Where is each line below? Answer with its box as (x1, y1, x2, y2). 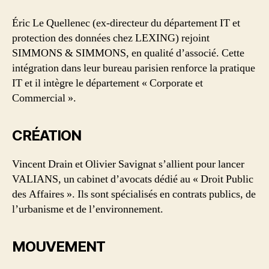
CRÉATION (12, 126, 82, 144)
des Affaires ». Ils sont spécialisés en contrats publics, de (12, 187, 256, 201)
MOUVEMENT (12, 237, 106, 255)
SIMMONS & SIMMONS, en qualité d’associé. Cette (12, 46, 244, 60)
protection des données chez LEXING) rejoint (12, 31, 210, 45)
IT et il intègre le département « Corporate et (12, 76, 203, 90)
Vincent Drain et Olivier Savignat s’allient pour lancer (12, 157, 244, 171)
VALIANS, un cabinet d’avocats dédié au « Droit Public (12, 172, 253, 186)
